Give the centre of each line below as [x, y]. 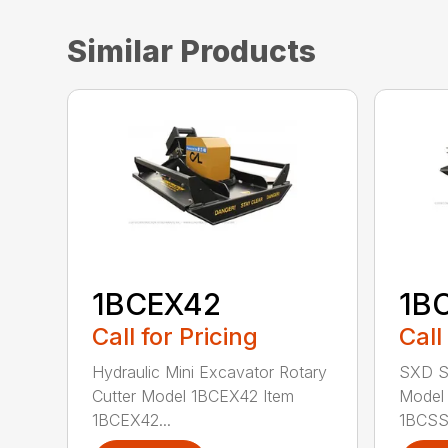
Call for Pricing [175, 337]
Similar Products [192, 50]
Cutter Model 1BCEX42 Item [193, 396]
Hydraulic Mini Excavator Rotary [210, 372]
